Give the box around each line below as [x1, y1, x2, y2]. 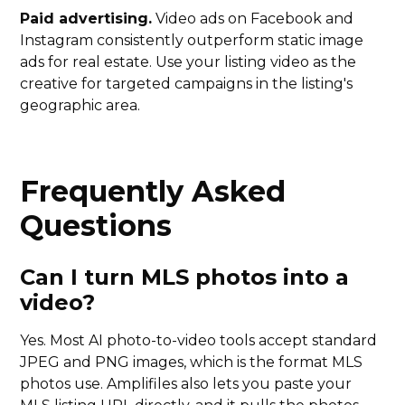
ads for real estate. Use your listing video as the [20, 53, 357, 71]
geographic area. [20, 97, 141, 115]
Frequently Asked [20, 174, 287, 210]
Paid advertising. [20, 10, 153, 28]
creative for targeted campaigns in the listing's [20, 75, 353, 93]
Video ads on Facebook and [152, 10, 354, 28]
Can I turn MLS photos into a [20, 264, 350, 291]
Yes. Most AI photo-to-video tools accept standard [20, 332, 378, 350]
